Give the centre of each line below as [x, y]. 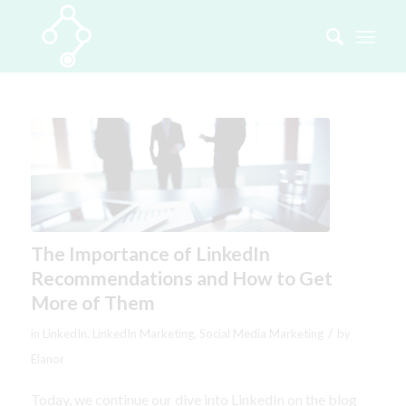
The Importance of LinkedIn [150, 253]
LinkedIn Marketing [143, 333]
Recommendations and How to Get [181, 277]
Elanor [47, 358]
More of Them [92, 302]
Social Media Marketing [261, 333]
